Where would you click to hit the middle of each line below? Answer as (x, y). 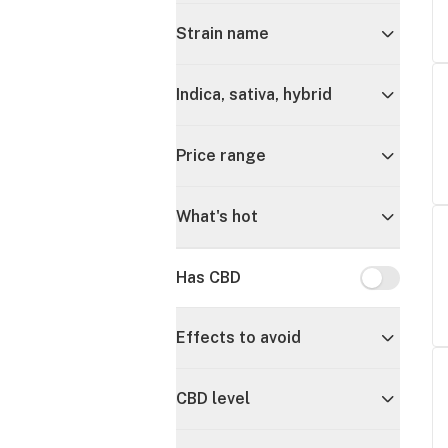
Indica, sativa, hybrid (254, 94)
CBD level (213, 398)
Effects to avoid (238, 337)
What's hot (217, 216)
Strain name (222, 33)
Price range (221, 155)
